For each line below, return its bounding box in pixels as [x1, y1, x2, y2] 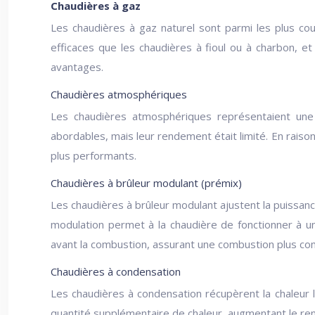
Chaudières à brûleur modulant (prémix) [51, 176, 242, 190]
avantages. [51, 60, 103, 74]
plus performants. [51, 148, 136, 162]
